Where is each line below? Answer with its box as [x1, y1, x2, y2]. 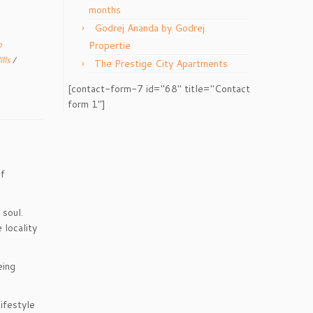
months [89, 3, 121, 17]
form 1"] [68, 97, 105, 111]
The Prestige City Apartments [94, 57, 228, 71]
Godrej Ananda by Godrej [94, 21, 205, 35]
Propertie [89, 38, 131, 52]
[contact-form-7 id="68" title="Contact [68, 82, 250, 96]
